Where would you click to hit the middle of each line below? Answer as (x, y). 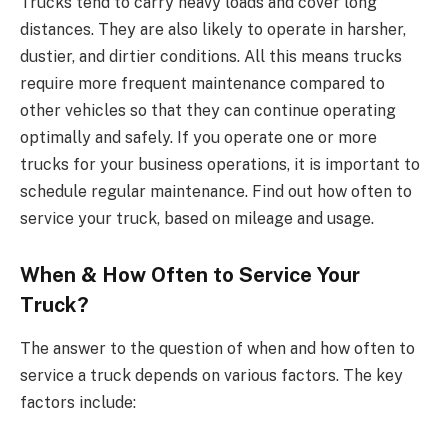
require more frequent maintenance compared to (202, 83)
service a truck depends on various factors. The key (211, 375)
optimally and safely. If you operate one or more (198, 137)
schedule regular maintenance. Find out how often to (216, 191)
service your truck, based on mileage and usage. (197, 218)
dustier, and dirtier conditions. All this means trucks (211, 56)
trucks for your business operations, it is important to (220, 164)
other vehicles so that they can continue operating (208, 110)
